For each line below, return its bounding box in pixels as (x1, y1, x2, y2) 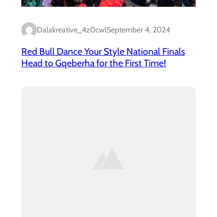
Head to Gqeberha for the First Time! (21, 57, 166, 69)
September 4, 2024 (107, 25, 170, 35)
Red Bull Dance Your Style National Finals (21, 45, 185, 57)
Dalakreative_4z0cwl (37, 25, 107, 35)
